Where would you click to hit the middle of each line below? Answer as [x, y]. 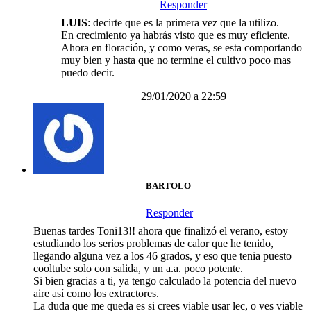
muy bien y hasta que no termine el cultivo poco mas [176, 60]
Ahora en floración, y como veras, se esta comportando [182, 47]
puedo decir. [88, 72]
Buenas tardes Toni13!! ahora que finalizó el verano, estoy [161, 231]
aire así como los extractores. [96, 294]
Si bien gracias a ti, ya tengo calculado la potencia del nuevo [165, 281]
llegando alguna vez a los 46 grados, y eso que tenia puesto [162, 256]
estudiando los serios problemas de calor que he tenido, [153, 244]
